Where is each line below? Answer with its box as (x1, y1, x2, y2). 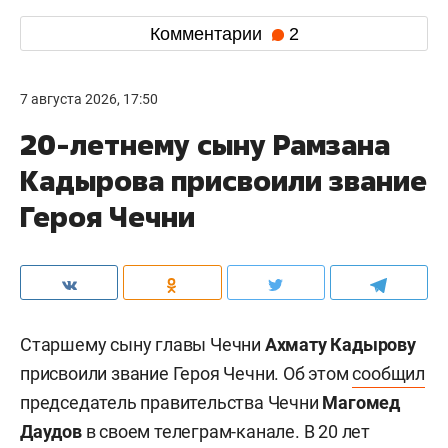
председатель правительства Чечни (20, 392, 323, 414)
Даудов (20, 421, 86, 443)
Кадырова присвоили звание (20, 162, 427, 200)
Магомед (322, 392, 401, 414)
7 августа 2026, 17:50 (20, 91, 158, 108)
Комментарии (149, 23, 267, 44)
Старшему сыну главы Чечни (20, 334, 265, 356)
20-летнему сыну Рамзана (20, 126, 390, 164)
